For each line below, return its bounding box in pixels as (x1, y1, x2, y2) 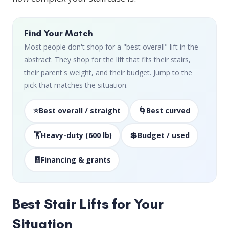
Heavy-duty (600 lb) (40, 130, 112, 140)
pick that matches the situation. (24, 80, 128, 90)
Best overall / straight (38, 106, 121, 116)
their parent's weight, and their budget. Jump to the (24, 67, 192, 77)
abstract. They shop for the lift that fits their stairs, (24, 54, 191, 64)
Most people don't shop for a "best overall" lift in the (24, 41, 198, 52)
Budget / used (137, 130, 190, 140)
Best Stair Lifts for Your (12, 195, 164, 212)
